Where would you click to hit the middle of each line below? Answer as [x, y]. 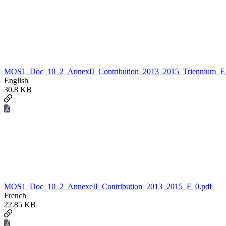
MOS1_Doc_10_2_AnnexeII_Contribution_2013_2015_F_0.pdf [108, 187]
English [16, 81]
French [15, 196]
